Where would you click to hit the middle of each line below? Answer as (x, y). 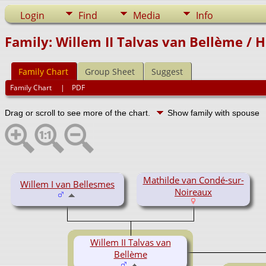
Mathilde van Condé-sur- (193, 180)
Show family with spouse (215, 113)
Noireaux (193, 191)
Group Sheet (110, 72)
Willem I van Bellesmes (67, 184)
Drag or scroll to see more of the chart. (79, 113)
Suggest (167, 72)
